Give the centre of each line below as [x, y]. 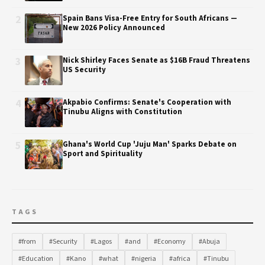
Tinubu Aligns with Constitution [122, 112]
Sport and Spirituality [103, 154]
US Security [84, 70]
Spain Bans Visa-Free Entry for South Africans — [150, 18]
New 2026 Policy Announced [114, 28]
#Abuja [209, 242]
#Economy [170, 242]
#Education [36, 259]
